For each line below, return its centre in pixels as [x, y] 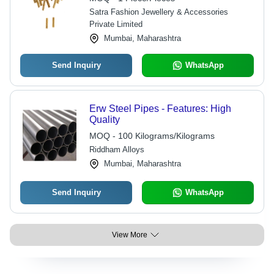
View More [130, 235]
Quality [104, 120]
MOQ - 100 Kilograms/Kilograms [152, 136]
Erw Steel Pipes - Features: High [160, 109]
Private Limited [116, 24]
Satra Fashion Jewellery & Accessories [158, 12]
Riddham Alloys [117, 150]
